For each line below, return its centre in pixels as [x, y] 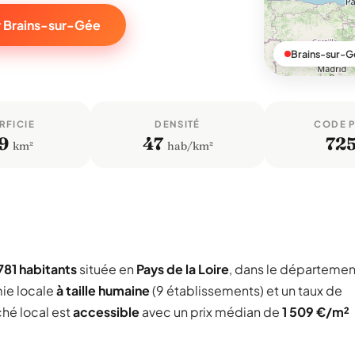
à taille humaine [103, 290]
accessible [106, 312]
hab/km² [189, 146]
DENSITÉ [177, 124]
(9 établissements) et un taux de [246, 290]
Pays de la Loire [183, 269]
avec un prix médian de [211, 312]
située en [107, 269]
